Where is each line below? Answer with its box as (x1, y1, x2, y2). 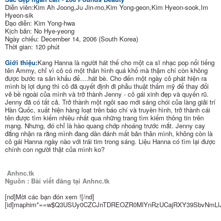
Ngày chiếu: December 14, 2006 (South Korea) (5, 34, 138, 44)
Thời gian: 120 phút (5, 42, 60, 52)
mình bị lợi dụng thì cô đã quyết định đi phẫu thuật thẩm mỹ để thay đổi (5, 81, 209, 91)
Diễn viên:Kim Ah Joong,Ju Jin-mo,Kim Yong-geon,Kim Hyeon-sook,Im (5, 2, 208, 12)
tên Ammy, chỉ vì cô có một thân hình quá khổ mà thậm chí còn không (5, 66, 208, 75)
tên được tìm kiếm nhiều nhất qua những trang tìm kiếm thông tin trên (5, 113, 204, 123)
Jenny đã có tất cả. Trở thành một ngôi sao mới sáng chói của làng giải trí (5, 97, 216, 107)
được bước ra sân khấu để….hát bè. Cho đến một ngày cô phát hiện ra (5, 74, 207, 83)
